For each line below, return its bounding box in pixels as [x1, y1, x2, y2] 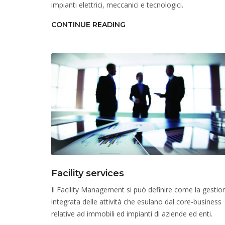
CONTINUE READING [51, 20, 126, 29]
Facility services [51, 168, 124, 179]
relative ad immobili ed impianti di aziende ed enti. [51, 209, 212, 218]
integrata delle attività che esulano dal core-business [51, 197, 221, 206]
